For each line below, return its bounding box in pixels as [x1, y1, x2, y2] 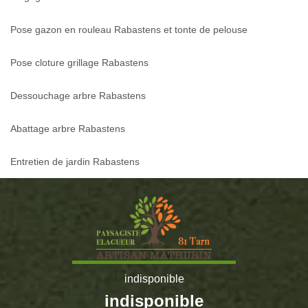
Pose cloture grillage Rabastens [10, 56, 148, 68]
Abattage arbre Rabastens [10, 122, 125, 134]
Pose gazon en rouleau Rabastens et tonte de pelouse [10, 23, 247, 35]
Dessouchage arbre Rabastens [10, 89, 146, 101]
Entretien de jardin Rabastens [10, 155, 140, 167]
